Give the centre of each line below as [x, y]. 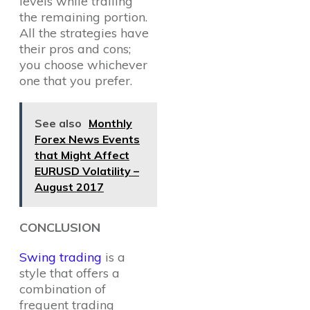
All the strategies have [84, 33]
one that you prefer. [76, 81]
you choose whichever [83, 65]
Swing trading [61, 257]
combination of [63, 289]
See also [58, 123]
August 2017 [69, 187]
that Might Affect [82, 155]
